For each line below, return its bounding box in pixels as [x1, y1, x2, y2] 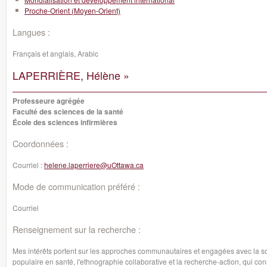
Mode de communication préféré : [13, 180, 140, 193]
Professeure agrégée [13, 95, 85, 106]
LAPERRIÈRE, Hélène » [13, 67, 129, 83]
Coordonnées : [13, 137, 69, 150]
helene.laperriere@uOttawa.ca [44, 160, 144, 170]
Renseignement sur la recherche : [13, 223, 141, 235]
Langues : [13, 26, 50, 38]
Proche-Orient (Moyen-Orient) [24, 5, 120, 15]
